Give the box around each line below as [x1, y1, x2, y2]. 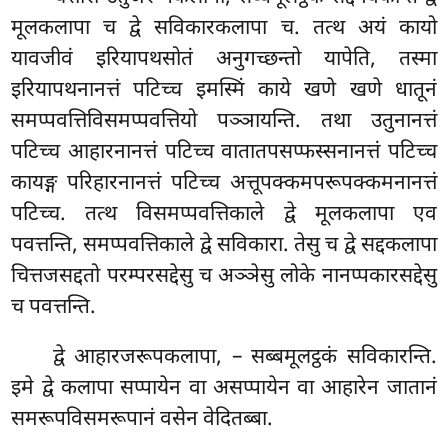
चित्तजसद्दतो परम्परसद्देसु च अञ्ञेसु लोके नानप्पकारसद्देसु [11, 262, 437, 291]
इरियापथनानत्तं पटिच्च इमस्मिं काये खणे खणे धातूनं [11, 76, 437, 105]
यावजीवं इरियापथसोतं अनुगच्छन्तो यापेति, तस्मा [11, 45, 437, 74]
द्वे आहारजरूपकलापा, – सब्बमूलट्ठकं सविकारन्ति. [53, 343, 437, 372]
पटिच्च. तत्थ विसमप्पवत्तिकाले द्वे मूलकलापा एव [11, 200, 437, 229]
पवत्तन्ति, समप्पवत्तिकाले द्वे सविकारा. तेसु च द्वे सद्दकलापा [11, 231, 437, 260]
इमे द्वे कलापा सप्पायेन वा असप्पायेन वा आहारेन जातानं [11, 374, 437, 403]
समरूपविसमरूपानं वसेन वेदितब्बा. [11, 405, 274, 434]
